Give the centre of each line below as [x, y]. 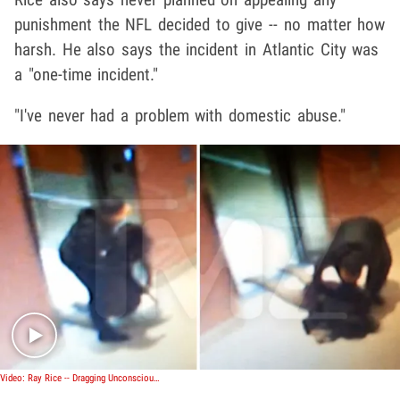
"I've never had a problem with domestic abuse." [180, 115]
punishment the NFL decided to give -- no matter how [200, 24]
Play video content [261, 268]
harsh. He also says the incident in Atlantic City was [197, 49]
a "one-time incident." [87, 74]
